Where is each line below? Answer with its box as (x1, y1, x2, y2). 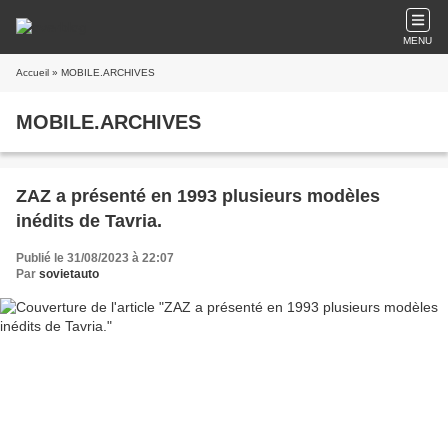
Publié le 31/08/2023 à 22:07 (16, 251, 174, 265)
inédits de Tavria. (16, 211, 162, 231)
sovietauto (39, 267, 99, 281)
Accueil (16, 67, 49, 78)
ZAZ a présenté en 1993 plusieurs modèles (16, 186, 380, 206)
